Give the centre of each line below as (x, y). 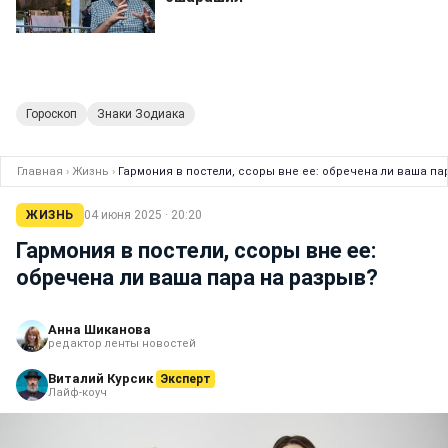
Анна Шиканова (99, 330)
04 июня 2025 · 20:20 (142, 215)
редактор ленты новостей (122, 344)
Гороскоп (51, 114)
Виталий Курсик (102, 379)
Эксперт (185, 379)
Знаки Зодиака (141, 114)
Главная (40, 172)
